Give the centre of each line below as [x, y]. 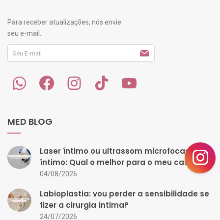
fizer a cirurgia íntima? [84, 205]
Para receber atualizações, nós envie [64, 22]
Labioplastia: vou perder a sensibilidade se [124, 194]
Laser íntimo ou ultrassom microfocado [118, 151]
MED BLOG [30, 122]
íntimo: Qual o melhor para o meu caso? [119, 163]
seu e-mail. [24, 34]
